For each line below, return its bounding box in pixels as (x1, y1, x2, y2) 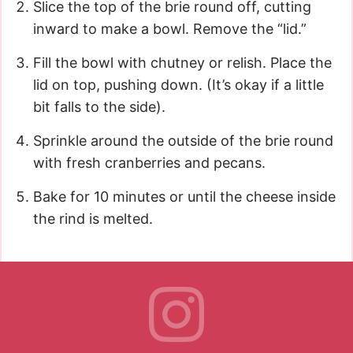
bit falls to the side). (33, 98, 165, 115)
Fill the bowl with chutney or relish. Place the (33, 54, 332, 71)
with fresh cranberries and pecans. (33, 154, 266, 171)
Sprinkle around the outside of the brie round (33, 132, 333, 149)
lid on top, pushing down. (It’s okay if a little (33, 76, 324, 93)
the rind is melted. (33, 210, 153, 227)
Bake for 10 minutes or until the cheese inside (33, 188, 336, 205)
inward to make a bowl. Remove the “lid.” (33, 20, 307, 37)
